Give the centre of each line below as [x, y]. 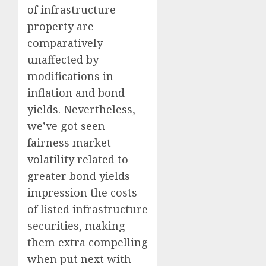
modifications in [70, 76]
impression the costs [82, 193]
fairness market [69, 143]
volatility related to [78, 159]
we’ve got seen [66, 126]
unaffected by [63, 60]
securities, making [76, 226]
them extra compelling [88, 243]
